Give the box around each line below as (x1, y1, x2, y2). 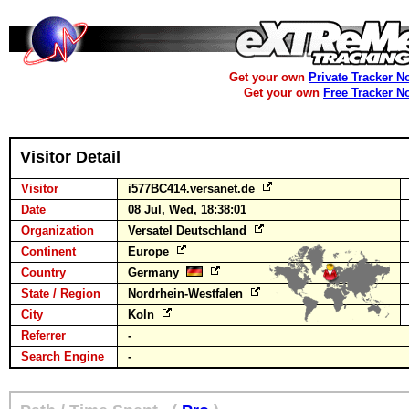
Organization (21, 224, 94, 237)
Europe (128, 245, 173, 258)
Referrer (21, 329, 66, 342)
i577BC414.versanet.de (128, 182, 258, 195)
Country (21, 266, 66, 279)
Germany (128, 266, 186, 279)
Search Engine (21, 350, 104, 363)
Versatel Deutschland (128, 224, 250, 237)
